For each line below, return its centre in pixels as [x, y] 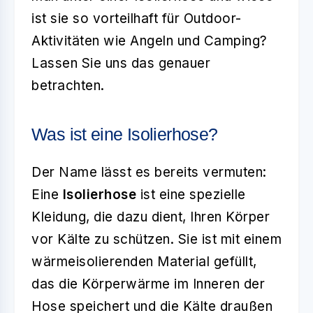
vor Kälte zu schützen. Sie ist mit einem [156, 239]
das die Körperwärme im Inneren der [148, 284]
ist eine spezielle [191, 195]
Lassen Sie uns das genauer [121, 63]
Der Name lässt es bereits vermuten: [149, 172]
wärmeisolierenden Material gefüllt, [144, 262]
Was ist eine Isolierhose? [125, 134]
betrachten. [68, 86]
